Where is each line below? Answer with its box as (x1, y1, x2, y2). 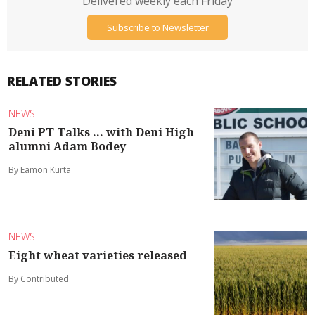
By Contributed (8, 272, 69, 285)
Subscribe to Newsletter (106, 20, 209, 34)
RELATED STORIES (7, 72, 117, 90)
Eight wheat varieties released (8, 247, 187, 263)
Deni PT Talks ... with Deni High (8, 124, 194, 140)
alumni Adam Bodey (8, 138, 126, 154)
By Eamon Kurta (8, 163, 71, 176)
